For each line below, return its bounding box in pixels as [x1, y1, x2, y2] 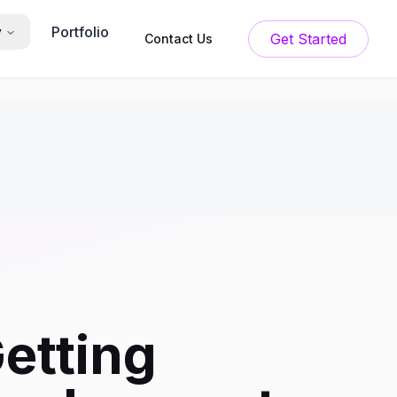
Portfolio [51, 23, 109, 41]
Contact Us [144, 30, 213, 46]
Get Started [298, 29, 346, 48]
